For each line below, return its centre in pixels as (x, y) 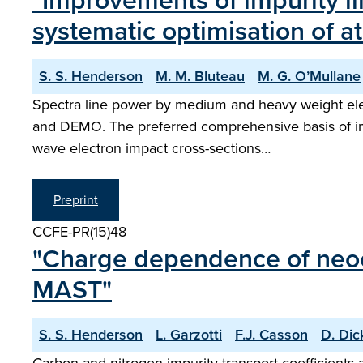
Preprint (76, 200)
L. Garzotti (189, 335)
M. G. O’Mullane (309, 76)
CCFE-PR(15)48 (79, 232)
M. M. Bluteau (200, 76)
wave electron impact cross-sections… (152, 148)
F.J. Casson (271, 335)
